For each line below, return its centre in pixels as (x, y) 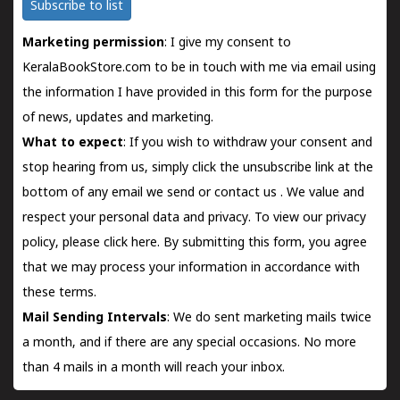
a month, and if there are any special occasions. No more (189, 343)
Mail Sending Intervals (95, 318)
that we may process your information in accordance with (191, 268)
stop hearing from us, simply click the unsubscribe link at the (198, 168)
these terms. (59, 293)
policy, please (63, 243)
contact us (247, 193)
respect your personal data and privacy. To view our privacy (194, 218)
